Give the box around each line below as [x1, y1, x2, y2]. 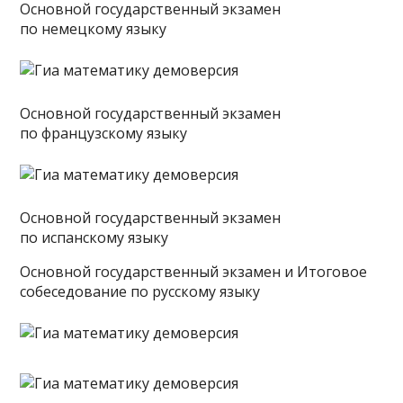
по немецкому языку [20, 19, 167, 39]
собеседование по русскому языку [20, 282, 261, 301]
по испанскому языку [20, 228, 169, 247]
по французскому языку [20, 123, 188, 143]
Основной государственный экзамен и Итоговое [20, 262, 368, 282]
